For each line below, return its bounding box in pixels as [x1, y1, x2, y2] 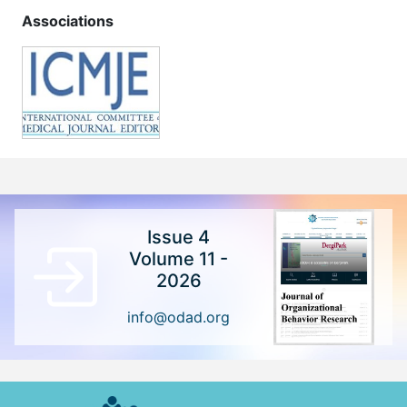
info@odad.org [127, 307, 231, 326]
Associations [22, 11, 114, 30]
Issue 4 [147, 225, 211, 248]
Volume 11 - [129, 247, 229, 270]
